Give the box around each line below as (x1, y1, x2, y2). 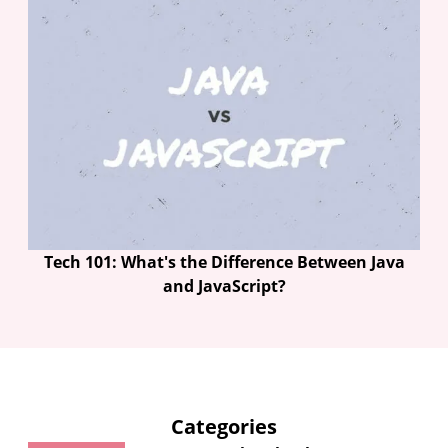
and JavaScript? (162, 274, 286, 297)
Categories (171, 412, 277, 440)
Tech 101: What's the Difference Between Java (43, 250, 405, 273)
